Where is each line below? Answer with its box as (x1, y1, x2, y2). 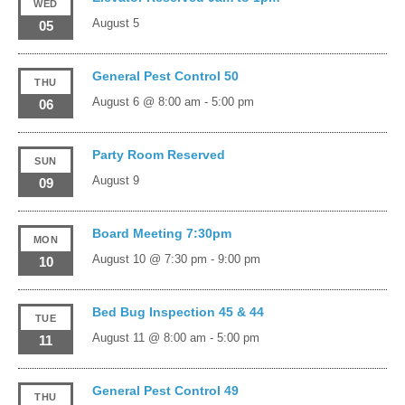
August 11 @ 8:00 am (91, 330, 206, 344)
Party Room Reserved (91, 146, 225, 162)
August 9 (91, 173, 139, 187)
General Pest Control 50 (91, 68, 239, 83)
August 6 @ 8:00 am (91, 94, 201, 108)
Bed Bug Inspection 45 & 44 (91, 304, 264, 319)
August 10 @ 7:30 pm (91, 251, 207, 266)
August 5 (91, 15, 139, 30)
